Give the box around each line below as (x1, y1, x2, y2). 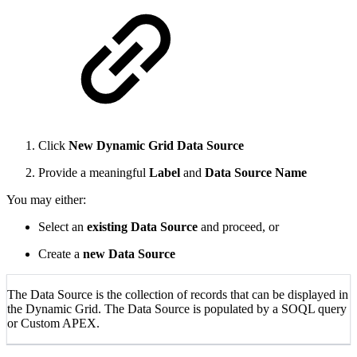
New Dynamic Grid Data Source (69, 139, 244, 153)
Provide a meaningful (38, 166, 149, 180)
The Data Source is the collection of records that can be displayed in (7, 288, 348, 302)
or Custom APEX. (7, 316, 100, 331)
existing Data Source (87, 220, 198, 234)
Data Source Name (205, 166, 307, 180)
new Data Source (83, 247, 175, 261)
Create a (38, 247, 83, 261)
